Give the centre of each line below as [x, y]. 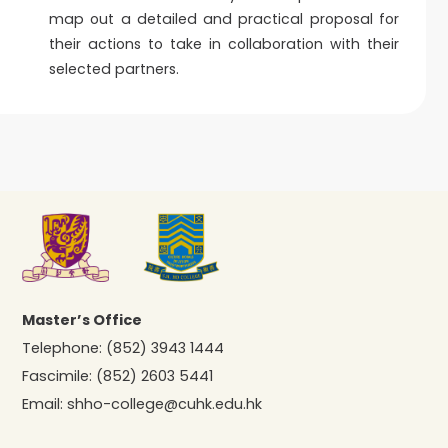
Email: [45, 404]
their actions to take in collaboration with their [224, 44]
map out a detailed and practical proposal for [224, 19]
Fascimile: [59, 376]
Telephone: [64, 348]
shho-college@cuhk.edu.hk [165, 404]
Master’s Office [82, 320]
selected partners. [113, 69]
